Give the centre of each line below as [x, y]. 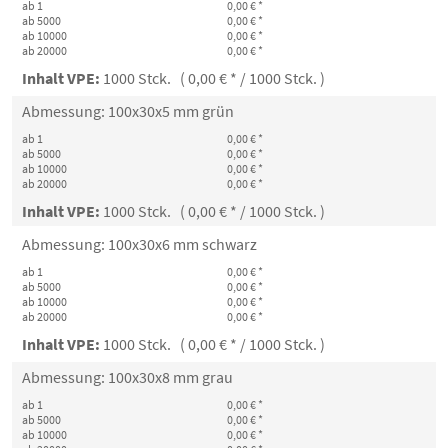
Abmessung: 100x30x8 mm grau [127, 377]
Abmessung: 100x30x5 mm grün [128, 111]
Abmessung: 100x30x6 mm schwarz [139, 244]
